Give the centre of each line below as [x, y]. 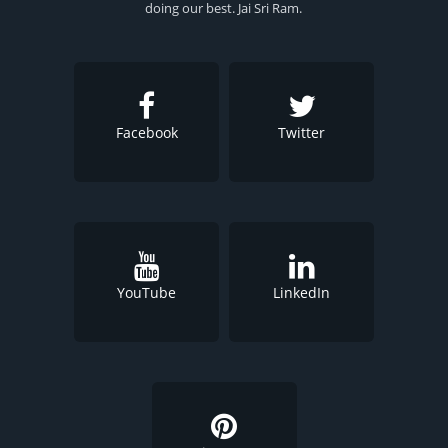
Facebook [146, 133]
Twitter [301, 133]
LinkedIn [301, 293]
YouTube [146, 293]
